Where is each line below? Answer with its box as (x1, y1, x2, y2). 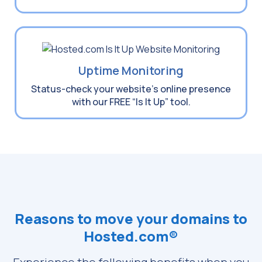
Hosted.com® (84, 226, 178, 246)
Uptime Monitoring (78, 62, 184, 78)
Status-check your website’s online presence (31, 82, 231, 95)
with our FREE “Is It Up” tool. (71, 95, 191, 108)
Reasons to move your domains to (15, 208, 247, 228)
